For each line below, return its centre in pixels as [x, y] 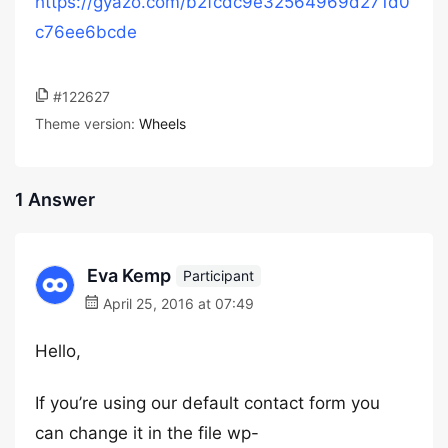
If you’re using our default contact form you [207, 403]
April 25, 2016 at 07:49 [176, 303]
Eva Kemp [129, 275]
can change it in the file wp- [147, 433]
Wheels [162, 123]
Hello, [58, 351]
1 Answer [55, 199]
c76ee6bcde [86, 32]
